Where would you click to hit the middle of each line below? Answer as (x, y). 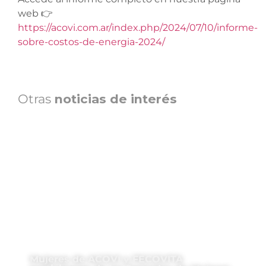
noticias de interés (116, 99)
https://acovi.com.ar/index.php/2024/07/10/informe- (138, 27)
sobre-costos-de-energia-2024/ (91, 42)
